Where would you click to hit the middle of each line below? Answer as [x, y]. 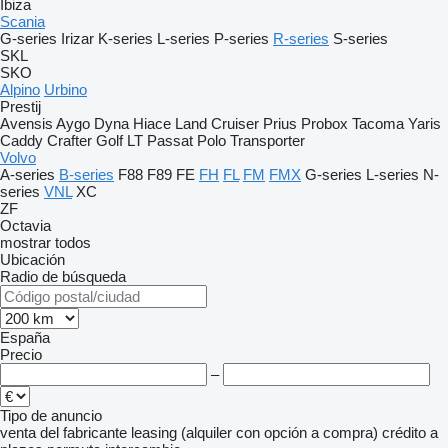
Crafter [69, 140]
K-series [125, 38]
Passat [170, 140]
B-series [86, 174]
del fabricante [83, 432]
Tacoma [378, 123]
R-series [301, 38]
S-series [360, 38]
